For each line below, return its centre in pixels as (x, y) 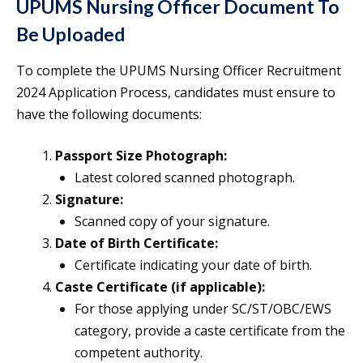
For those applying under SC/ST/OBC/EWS (203, 309)
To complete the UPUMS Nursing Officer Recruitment (179, 71)
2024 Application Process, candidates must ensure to (176, 93)
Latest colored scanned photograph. (185, 178)
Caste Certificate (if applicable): (160, 287)
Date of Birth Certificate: (137, 243)
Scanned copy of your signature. (172, 222)
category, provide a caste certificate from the (210, 331)
